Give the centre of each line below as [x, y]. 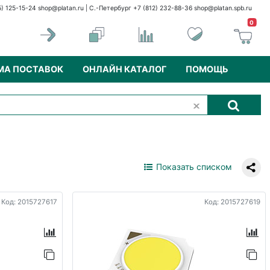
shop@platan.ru [61, 8]
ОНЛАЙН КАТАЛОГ [124, 69]
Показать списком [193, 166]
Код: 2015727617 [30, 202]
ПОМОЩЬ [207, 69]
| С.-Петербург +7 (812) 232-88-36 [139, 8]
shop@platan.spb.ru [223, 8]
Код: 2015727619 [232, 202]
